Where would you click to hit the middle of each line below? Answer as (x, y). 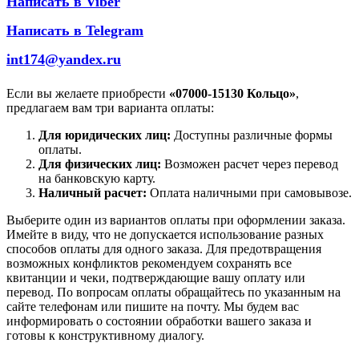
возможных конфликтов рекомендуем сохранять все (149, 263)
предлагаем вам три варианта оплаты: (110, 107)
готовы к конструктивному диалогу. (105, 335)
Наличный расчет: (93, 192)
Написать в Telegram (75, 30)
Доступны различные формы (252, 135)
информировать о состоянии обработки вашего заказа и (159, 321)
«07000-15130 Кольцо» (232, 93)
